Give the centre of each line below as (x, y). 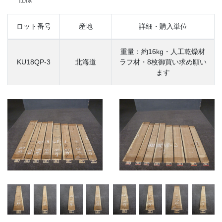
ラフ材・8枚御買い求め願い (163, 62)
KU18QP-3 (34, 62)
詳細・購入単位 (163, 26)
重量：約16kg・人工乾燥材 (163, 51)
